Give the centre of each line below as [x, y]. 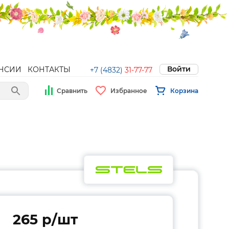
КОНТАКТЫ [49, 70]
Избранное [129, 90]
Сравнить [72, 90]
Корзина [184, 90]
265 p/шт [45, 220]
